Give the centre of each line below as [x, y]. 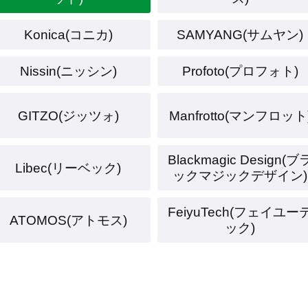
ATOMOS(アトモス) [68, 220]
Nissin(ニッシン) [68, 71]
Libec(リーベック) [68, 168]
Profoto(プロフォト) [240, 71]
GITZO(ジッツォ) [68, 115]
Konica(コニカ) [68, 35]
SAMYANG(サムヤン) [240, 35]
